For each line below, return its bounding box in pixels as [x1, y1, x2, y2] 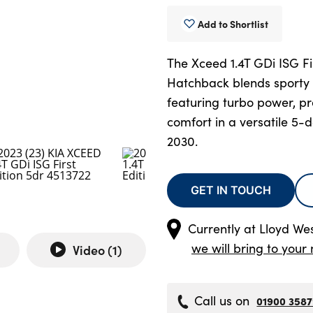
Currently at [188, 219, 259, 237]
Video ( [73, 240, 112, 259]
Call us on [194, 291, 250, 309]
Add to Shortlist [198, 17, 268, 31]
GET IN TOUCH [191, 182, 271, 198]
